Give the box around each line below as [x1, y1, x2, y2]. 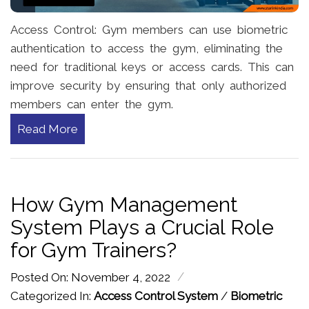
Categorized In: [10, 289, 94, 303]
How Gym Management [10, 192, 238, 217]
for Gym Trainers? [10, 238, 177, 263]
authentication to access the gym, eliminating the [10, 41, 283, 56]
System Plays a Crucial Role [10, 215, 274, 240]
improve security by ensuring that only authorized [10, 79, 286, 93]
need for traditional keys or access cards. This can [10, 60, 294, 74]
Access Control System [94, 289, 218, 303]
